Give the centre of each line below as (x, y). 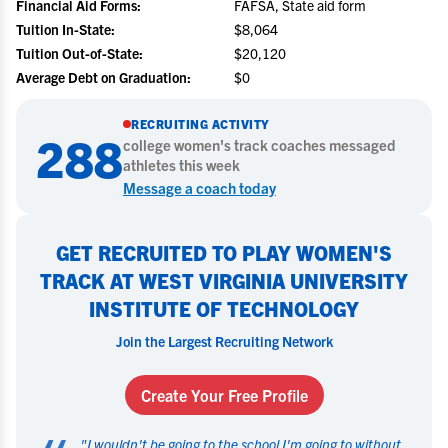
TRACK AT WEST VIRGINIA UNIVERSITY (224, 280)
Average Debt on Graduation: (103, 77)
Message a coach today (199, 187)
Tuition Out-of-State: (79, 53)
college (148, 144)
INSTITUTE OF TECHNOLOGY (224, 308)
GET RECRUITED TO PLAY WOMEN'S (224, 252)
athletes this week (181, 164)
